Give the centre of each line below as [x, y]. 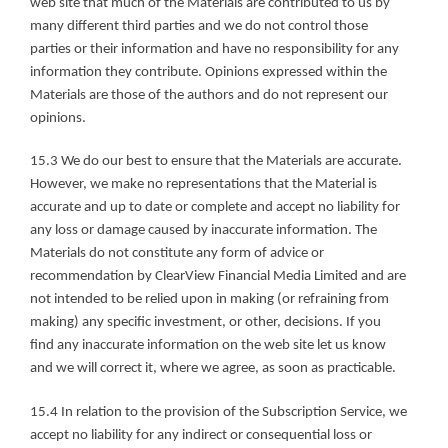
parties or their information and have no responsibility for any [214, 49]
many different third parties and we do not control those [199, 26]
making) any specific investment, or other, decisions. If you [205, 323]
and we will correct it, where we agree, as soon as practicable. [213, 369]
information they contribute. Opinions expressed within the [208, 72]
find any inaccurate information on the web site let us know [208, 346]
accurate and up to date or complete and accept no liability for [215, 208]
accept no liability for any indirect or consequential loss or [201, 436]
